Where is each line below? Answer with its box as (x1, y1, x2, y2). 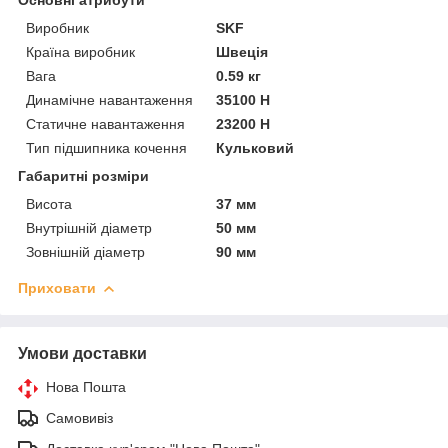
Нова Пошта (46, 378, 126, 395)
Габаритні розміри (18, 167, 149, 184)
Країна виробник (26, 43, 135, 60)
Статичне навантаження (26, 115, 185, 132)
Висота (26, 195, 72, 212)
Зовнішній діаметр (26, 243, 145, 260)
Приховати (18, 279, 96, 296)
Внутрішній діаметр (26, 219, 152, 236)
